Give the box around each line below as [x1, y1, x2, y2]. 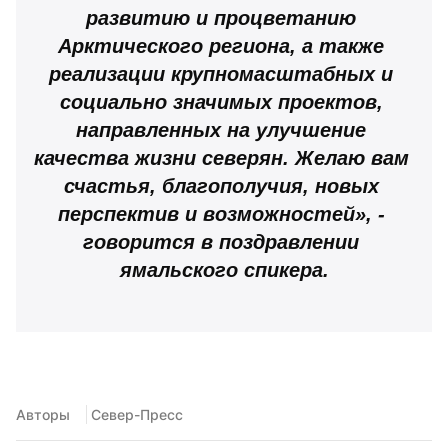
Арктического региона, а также [58, 34, 384, 57]
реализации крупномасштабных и [49, 62, 393, 85]
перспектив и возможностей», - [57, 202, 385, 225]
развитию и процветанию [86, 6, 356, 29]
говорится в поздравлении [83, 230, 359, 253]
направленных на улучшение [76, 118, 366, 141]
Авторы [16, 405, 70, 423]
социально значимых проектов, [59, 90, 383, 113]
